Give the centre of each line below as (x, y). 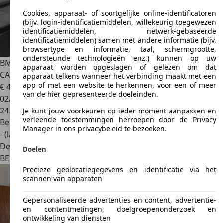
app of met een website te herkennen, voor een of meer (119, 85)
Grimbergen (53, 158)
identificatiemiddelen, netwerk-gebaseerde (119, 31)
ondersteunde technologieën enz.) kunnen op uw (119, 58)
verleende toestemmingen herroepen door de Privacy (119, 120)
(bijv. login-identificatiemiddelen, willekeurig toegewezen (119, 22)
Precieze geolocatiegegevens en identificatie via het (119, 169)
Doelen (35, 149)
